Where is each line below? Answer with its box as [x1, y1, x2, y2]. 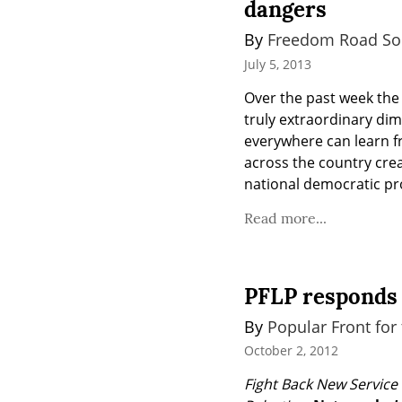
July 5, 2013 [244, 55, 311, 73]
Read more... [244, 208, 327, 227]
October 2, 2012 [244, 342, 338, 359]
